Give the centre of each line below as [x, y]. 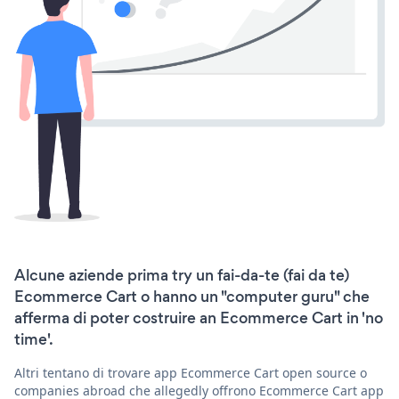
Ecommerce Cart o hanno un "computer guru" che [192, 296]
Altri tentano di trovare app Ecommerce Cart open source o [191, 372]
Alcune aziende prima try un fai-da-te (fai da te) [182, 275]
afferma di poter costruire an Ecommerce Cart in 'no [199, 318]
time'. [34, 339]
